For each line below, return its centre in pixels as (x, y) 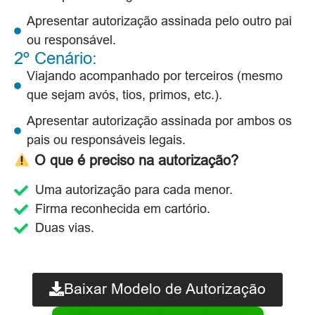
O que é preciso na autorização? (136, 160)
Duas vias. (65, 228)
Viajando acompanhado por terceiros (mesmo (154, 76)
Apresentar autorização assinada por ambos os (159, 121)
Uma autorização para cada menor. (134, 190)
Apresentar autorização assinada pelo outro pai (159, 21)
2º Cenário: (56, 58)
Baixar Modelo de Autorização (165, 289)
